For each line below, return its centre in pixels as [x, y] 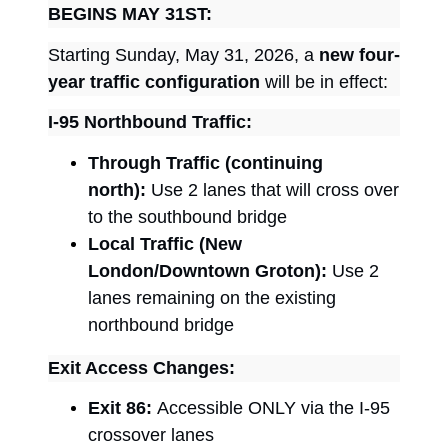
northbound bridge [161, 324]
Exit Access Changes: [141, 367]
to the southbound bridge [187, 216]
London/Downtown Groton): [207, 270]
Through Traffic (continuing [205, 162]
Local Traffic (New [165, 243]
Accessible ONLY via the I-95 [271, 408]
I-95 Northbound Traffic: [150, 122]
